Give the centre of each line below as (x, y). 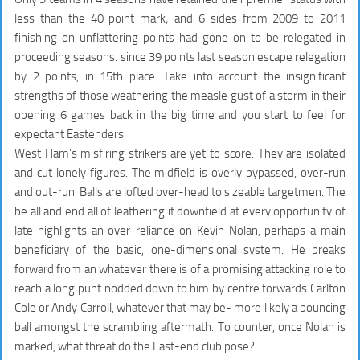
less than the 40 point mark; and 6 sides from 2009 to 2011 (180, 18)
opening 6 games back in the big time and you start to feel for (180, 115)
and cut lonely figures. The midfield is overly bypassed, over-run (180, 172)
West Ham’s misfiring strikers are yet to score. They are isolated (180, 153)
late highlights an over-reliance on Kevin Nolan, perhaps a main (180, 230)
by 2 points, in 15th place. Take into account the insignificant (180, 76)
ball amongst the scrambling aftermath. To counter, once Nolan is (180, 327)
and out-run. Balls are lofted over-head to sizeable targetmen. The (180, 192)
